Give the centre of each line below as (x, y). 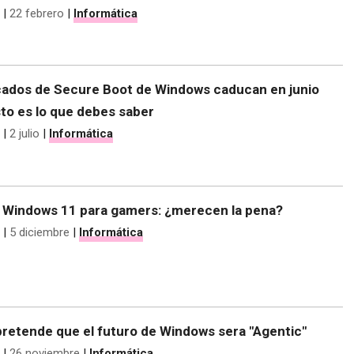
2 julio (24, 134)
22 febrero (37, 13)
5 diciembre (40, 233)
